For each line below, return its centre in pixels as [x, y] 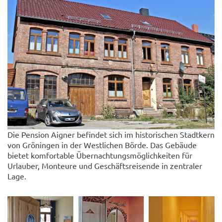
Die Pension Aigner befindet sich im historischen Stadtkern [111, 134]
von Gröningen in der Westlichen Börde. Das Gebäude [102, 144]
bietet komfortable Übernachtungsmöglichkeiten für [100, 155]
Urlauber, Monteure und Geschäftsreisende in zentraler [105, 165]
